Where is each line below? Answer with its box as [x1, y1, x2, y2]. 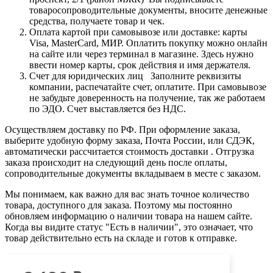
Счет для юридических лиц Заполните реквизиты [29, 70, 241, 81]
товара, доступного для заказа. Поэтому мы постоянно [5, 199, 232, 210]
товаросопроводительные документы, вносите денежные [29, 4, 268, 15]
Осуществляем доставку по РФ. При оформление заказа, [5, 124, 240, 135]
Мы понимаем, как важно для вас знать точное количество [5, 188, 249, 199]
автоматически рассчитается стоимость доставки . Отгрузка [5, 146, 254, 157]
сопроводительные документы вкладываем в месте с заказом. [5, 168, 266, 179]
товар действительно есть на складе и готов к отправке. [5, 232, 237, 243]
